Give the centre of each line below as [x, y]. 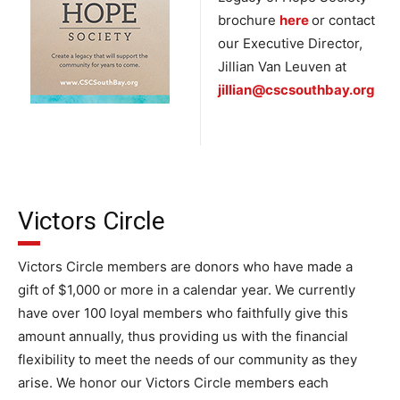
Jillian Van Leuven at [282, 67]
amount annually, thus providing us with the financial [183, 336]
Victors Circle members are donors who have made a [185, 267]
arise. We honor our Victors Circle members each [173, 383]
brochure [249, 20]
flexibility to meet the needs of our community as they [187, 359]
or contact [343, 20]
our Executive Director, [290, 43]
